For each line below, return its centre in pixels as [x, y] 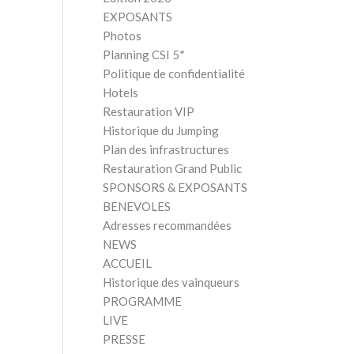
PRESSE [124, 339]
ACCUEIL [127, 263]
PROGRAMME [142, 301]
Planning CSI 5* [143, 55]
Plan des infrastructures [166, 149]
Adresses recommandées [167, 225]
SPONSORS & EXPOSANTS [175, 187]
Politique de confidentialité [173, 73]
